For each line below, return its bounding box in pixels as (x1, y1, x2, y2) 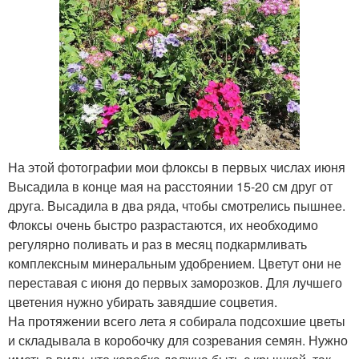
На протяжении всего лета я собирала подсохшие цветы (8, 311, 345, 330)
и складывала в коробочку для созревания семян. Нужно (8, 330, 348, 349)
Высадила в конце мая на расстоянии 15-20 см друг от (8, 176, 333, 196)
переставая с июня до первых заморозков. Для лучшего (8, 272, 342, 292)
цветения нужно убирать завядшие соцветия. (8, 292, 280, 311)
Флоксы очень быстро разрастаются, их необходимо (8, 215, 318, 234)
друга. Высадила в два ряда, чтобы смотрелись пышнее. (8, 196, 345, 215)
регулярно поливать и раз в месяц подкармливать (8, 234, 307, 253)
